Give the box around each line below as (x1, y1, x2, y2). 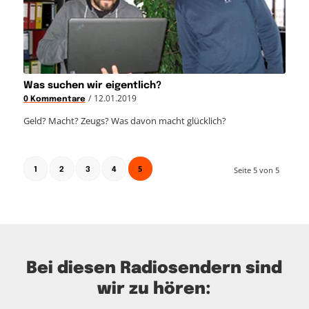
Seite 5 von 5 (234, 165, 280, 176)
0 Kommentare (23, 95, 86, 104)
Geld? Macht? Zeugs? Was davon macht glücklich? (23, 114, 226, 128)
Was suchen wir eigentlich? (23, 81, 161, 91)
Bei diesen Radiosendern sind (26, 260, 283, 278)
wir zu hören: (97, 281, 212, 299)
